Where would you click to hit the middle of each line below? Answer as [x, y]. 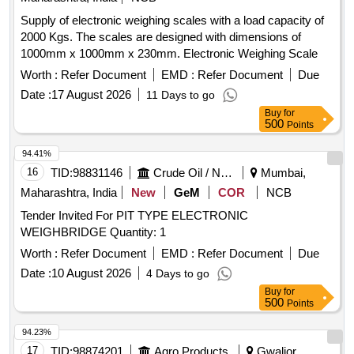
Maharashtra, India [69, 193]
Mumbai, [282, 173]
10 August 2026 [91, 273]
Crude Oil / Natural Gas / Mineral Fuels [226, 173]
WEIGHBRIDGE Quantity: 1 [138, 232]
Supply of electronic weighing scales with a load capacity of [172, 21]
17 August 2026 [91, 95]
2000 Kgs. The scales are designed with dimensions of [161, 37]
